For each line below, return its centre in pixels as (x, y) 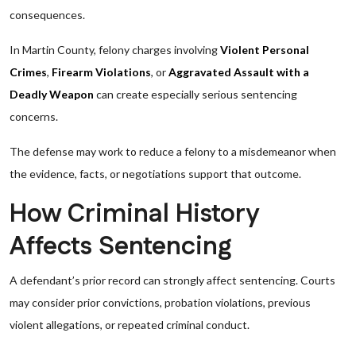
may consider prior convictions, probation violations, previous (160, 302)
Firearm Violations (101, 72)
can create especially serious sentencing (195, 94)
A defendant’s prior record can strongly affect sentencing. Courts (172, 280)
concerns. (34, 116)
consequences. (47, 15)
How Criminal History (134, 214)
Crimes (28, 72)
